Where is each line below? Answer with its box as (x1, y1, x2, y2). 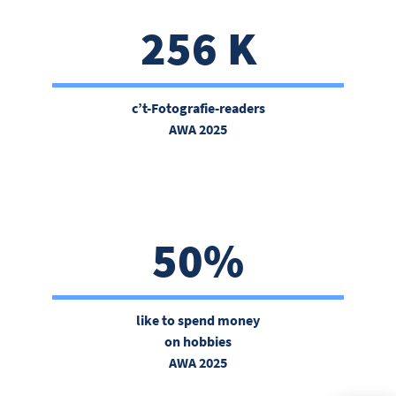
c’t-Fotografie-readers (131, 98, 265, 118)
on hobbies (164, 331, 232, 351)
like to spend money (136, 310, 260, 330)
